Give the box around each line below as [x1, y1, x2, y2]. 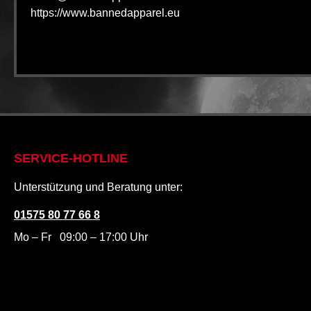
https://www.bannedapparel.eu [31, 7, 180, 19]
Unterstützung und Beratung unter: [14, 181, 183, 193]
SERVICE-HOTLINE [14, 151, 128, 165]
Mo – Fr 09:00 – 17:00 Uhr [14, 231, 148, 243]
